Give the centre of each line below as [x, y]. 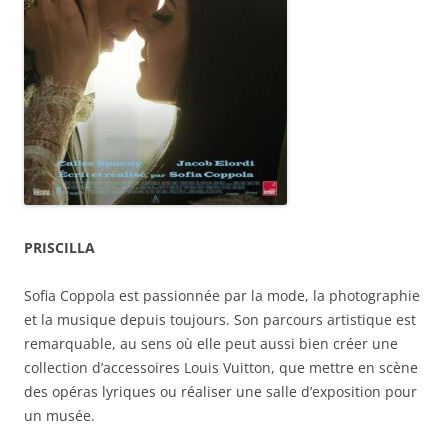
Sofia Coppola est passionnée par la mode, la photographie [222, 295]
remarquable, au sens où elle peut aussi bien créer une [211, 343]
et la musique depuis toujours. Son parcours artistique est [220, 319]
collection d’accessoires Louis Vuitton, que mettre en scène [221, 367]
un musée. [59, 415]
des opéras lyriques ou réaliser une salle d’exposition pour [220, 391]
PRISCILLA [59, 247]
